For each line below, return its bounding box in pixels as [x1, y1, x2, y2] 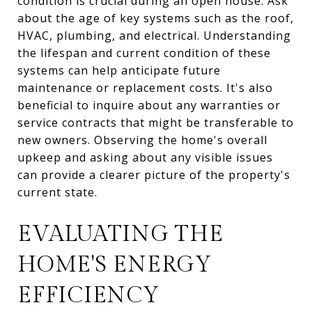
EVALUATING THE [17, 220, 224, 247]
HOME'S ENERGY [17, 251, 212, 278]
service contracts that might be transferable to [17, 114, 294, 130]
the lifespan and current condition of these [17, 45, 271, 61]
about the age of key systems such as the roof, [17, 10, 294, 26]
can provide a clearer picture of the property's [17, 166, 290, 182]
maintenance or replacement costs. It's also [17, 79, 273, 95]
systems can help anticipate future [17, 62, 221, 78]
